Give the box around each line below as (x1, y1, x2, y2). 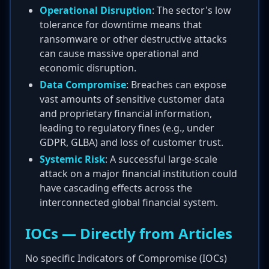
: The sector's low (152, 4, 231, 17)
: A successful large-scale (105, 153, 217, 166)
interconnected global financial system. (40, 196, 218, 209)
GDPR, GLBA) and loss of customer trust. (40, 136, 223, 149)
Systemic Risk (40, 153, 105, 166)
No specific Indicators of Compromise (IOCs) (25, 252, 227, 265)
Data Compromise (40, 78, 126, 91)
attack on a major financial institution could (40, 167, 237, 180)
